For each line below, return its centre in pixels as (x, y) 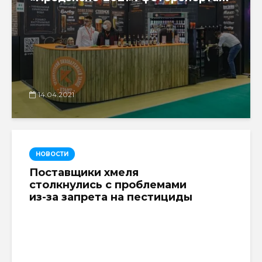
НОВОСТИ (52, 154)
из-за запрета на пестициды (111, 197)
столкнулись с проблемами (108, 185)
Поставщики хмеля (84, 172)
